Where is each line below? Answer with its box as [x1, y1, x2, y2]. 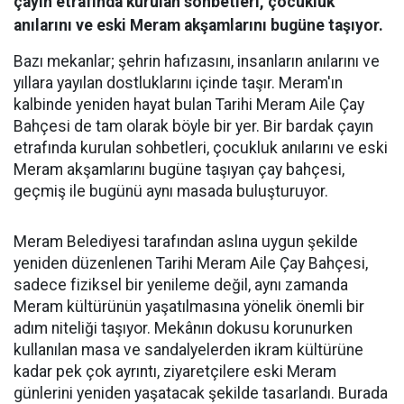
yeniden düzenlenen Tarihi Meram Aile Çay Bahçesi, [14, 254, 368, 272]
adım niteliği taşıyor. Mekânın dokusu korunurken [14, 319, 353, 337]
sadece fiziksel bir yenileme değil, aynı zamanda [14, 276, 348, 294]
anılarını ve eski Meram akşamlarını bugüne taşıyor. [14, 16, 383, 34]
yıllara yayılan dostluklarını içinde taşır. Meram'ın [14, 74, 343, 92]
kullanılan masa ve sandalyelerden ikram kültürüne [14, 341, 363, 359]
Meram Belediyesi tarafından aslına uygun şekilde [14, 233, 358, 251]
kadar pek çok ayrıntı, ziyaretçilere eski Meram [14, 363, 336, 381]
